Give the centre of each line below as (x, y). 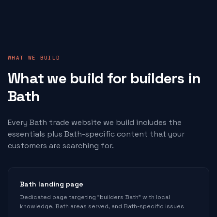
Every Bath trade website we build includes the (95, 122)
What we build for (69, 78)
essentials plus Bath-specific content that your (96, 134)
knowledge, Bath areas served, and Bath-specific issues (102, 206)
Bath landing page (52, 184)
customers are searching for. (61, 146)
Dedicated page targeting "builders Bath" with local (95, 197)
